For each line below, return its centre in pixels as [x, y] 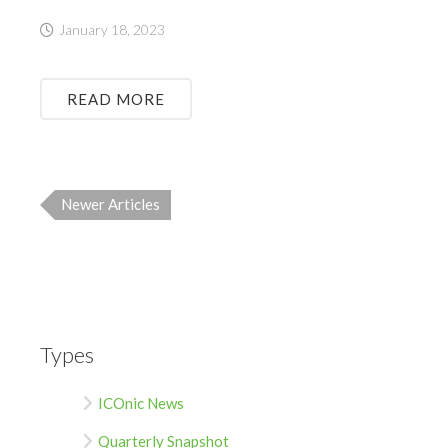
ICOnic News [141, 402]
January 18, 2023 [112, 29]
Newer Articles [110, 203]
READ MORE [116, 98]
